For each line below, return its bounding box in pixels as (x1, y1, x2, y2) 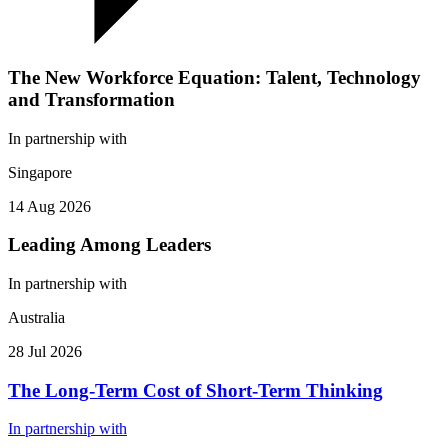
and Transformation (8, 88, 175, 110)
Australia (8, 308, 65, 326)
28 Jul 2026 (8, 342, 82, 360)
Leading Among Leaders (8, 234, 211, 256)
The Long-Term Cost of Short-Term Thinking (8, 379, 383, 401)
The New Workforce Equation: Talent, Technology (8, 66, 421, 88)
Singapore (8, 163, 72, 181)
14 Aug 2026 (8, 197, 91, 215)
